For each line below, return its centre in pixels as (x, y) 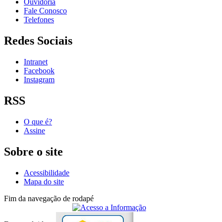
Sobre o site (33, 151)
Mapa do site (44, 181)
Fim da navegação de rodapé (49, 198)
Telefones (39, 20)
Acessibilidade (47, 172)
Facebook (39, 70)
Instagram (39, 79)
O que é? (38, 121)
